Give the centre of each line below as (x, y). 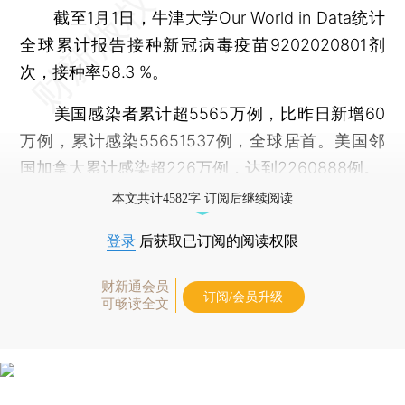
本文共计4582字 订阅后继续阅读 (202, 198)
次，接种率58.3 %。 (94, 71)
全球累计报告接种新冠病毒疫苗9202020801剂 (202, 44)
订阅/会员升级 (243, 297)
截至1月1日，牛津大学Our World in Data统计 (202, 17)
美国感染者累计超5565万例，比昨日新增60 (202, 113)
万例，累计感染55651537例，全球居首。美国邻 (202, 140)
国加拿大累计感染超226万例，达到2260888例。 (200, 167)
